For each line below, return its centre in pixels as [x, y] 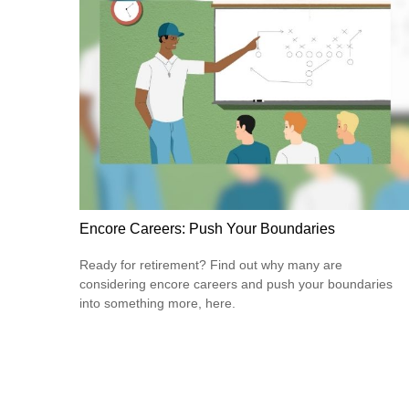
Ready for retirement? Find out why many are [211, 265]
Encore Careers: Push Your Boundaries [207, 228]
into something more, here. [157, 304]
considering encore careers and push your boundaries [236, 284]
